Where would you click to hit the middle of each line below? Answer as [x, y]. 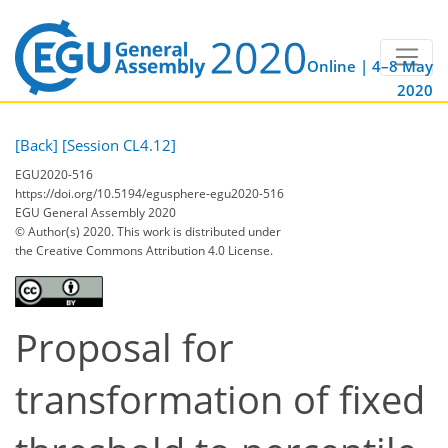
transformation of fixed [220, 399]
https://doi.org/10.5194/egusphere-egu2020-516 [149, 193]
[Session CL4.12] [119, 145]
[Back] [36, 145]
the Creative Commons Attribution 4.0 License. [144, 250]
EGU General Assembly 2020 [95, 212]
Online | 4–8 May [370, 66]
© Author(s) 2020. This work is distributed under [148, 231]
